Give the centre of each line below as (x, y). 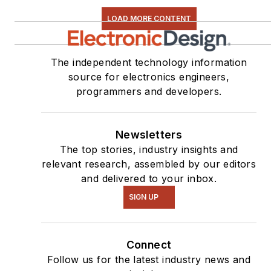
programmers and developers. (149, 91)
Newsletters (149, 134)
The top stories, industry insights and (149, 149)
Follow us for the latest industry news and (149, 259)
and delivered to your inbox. (149, 178)
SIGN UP (143, 197)
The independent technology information (149, 62)
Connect (149, 244)
